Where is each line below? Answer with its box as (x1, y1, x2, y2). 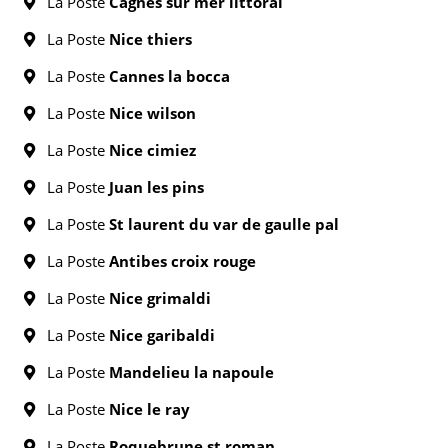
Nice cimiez (109, 140, 196, 160)
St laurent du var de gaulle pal (109, 214, 339, 234)
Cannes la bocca (109, 66, 230, 86)
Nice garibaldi (109, 325, 215, 345)
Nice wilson (109, 103, 196, 123)
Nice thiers (109, 29, 192, 49)
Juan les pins (109, 177, 204, 197)
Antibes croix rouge (109, 251, 256, 271)
